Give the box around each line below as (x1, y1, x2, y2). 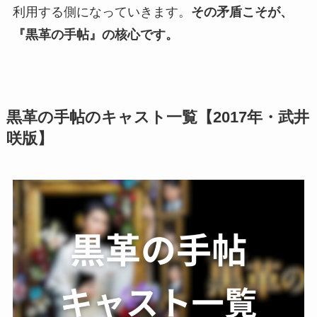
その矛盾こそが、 (190, 5, 293, 20)
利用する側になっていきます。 (12, 5, 191, 20)
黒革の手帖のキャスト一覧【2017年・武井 (6, 109, 309, 127)
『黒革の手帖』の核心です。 (12, 28, 178, 42)
